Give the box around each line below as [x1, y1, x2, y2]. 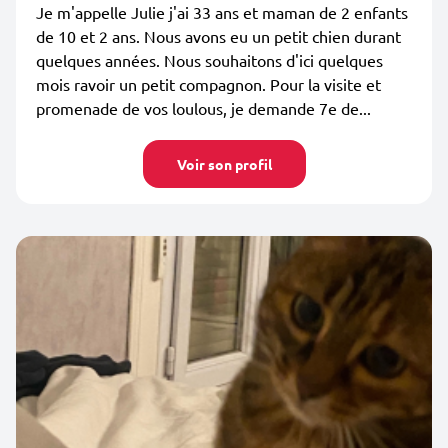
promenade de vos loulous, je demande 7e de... [36, 98, 371, 118]
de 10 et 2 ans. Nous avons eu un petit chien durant [36, 26, 401, 46]
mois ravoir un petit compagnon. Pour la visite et [36, 74, 381, 94]
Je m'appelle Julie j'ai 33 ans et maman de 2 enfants [36, 2, 408, 22]
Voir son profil [176, 155, 272, 173]
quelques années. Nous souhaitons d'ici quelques [36, 50, 383, 70]
